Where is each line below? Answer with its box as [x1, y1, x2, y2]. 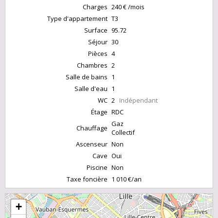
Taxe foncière [67, 175, 108, 184]
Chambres [77, 61, 108, 70]
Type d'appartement [47, 14, 108, 23]
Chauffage [76, 124, 108, 133]
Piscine [87, 163, 108, 172]
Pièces [88, 49, 108, 58]
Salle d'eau [74, 84, 108, 93]
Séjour [88, 37, 108, 47]
